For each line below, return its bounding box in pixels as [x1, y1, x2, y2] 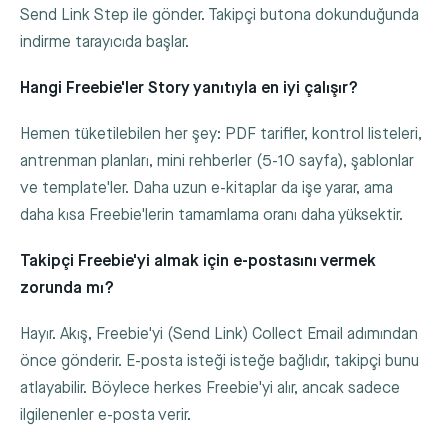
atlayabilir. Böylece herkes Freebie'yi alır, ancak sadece [20, 379, 400, 399]
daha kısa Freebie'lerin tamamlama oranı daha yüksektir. [20, 205, 403, 225]
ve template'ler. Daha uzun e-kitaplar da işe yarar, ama [20, 178, 393, 198]
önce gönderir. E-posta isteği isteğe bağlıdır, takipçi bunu [20, 352, 419, 372]
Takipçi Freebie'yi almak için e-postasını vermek [20, 252, 376, 272]
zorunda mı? [20, 279, 114, 299]
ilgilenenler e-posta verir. [20, 406, 191, 426]
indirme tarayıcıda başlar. [20, 32, 189, 52]
